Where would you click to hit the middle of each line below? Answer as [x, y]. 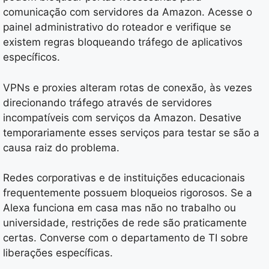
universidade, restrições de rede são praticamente [125, 223]
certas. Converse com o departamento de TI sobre [125, 238]
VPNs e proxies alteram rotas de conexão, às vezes [128, 87]
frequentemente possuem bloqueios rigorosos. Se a [128, 193]
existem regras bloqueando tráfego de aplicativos [123, 42]
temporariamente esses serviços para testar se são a [131, 132]
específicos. [32, 57]
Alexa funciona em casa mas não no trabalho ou [119, 208]
